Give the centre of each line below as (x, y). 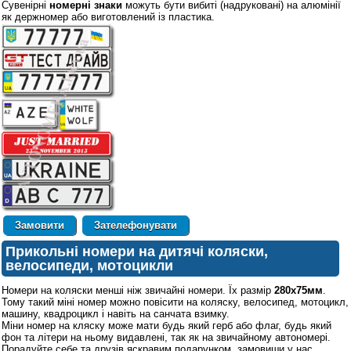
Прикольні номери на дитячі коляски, (137, 252)
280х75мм (299, 291)
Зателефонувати (136, 226)
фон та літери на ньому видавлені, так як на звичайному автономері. (166, 338)
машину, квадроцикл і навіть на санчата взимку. (116, 314)
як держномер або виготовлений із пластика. (108, 16)
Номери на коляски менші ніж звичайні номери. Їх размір (138, 291)
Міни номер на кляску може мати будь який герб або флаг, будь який (166, 326)
